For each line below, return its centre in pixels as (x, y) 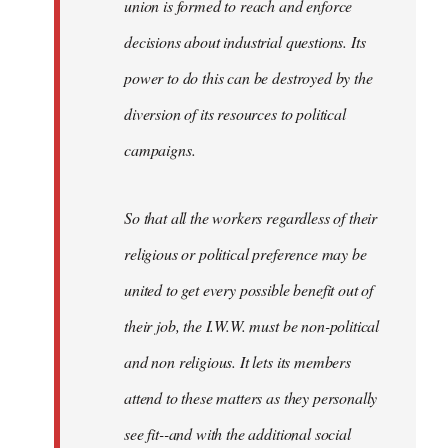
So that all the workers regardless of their (251, 217)
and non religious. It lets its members (237, 361)
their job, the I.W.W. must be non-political (252, 325)
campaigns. (160, 149)
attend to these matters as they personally (251, 397)
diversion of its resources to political (235, 113)
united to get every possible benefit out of (249, 289)
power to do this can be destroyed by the (248, 77)
